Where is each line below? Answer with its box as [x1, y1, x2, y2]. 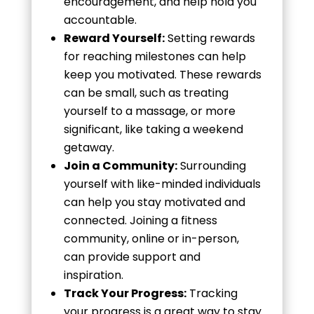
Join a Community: [63, 157, 177, 174]
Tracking [186, 285, 238, 301]
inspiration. [63, 266, 123, 283]
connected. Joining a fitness [63, 212, 217, 228]
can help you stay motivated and [63, 193, 245, 210]
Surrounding [177, 157, 246, 174]
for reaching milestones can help [63, 48, 246, 64]
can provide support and [63, 248, 200, 265]
